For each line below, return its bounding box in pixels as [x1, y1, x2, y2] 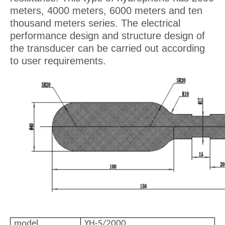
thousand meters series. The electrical [10, 18, 180, 29]
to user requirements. [10, 55, 106, 66]
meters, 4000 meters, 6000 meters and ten [10, 5, 202, 16]
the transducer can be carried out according [10, 43, 205, 54]
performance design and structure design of [10, 30, 205, 41]
